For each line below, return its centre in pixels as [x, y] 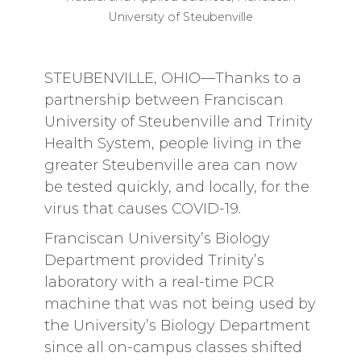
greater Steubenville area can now [171, 165]
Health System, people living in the [173, 143]
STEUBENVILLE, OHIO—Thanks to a [173, 78]
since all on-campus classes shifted [173, 347]
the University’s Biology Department [177, 325]
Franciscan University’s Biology [157, 238]
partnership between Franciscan [164, 100]
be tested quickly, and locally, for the [177, 187]
